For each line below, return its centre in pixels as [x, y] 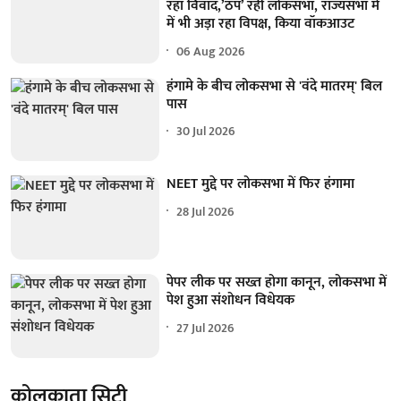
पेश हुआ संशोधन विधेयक [231, 301]
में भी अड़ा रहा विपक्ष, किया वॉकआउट [261, 24]
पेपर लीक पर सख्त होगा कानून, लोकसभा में [277, 283]
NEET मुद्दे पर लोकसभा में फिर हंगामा [261, 184]
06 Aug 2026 [211, 51]
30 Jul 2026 [206, 132]
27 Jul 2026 [206, 328]
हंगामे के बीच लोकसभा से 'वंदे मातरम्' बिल [275, 86]
